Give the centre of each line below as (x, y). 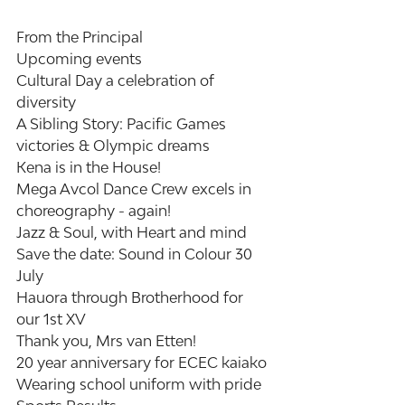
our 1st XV (51, 319)
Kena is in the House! (89, 167)
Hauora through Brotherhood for (132, 297)
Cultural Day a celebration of (117, 80)
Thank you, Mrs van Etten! (106, 341)
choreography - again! (94, 211)
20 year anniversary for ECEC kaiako (141, 363)
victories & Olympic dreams (113, 146)
